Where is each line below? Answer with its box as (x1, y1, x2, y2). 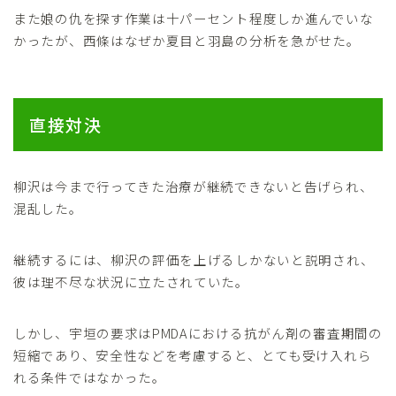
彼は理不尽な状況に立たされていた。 (13, 272, 249, 292)
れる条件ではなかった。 (13, 368, 166, 387)
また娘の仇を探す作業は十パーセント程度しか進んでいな (13, 9, 374, 28)
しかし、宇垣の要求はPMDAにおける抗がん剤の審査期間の (13, 324, 383, 343)
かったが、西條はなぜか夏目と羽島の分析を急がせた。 (13, 31, 361, 50)
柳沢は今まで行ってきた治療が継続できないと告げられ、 (13, 177, 374, 196)
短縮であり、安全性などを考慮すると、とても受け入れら (13, 346, 372, 365)
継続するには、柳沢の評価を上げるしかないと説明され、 (13, 250, 375, 270)
